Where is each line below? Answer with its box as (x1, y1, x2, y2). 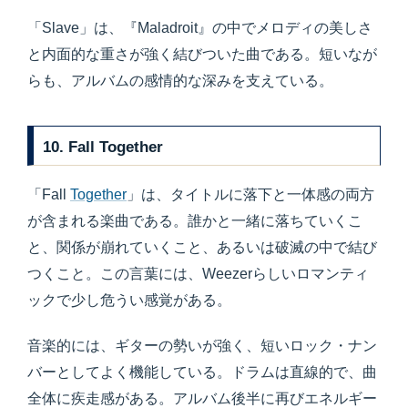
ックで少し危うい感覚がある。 (27, 291, 231, 308)
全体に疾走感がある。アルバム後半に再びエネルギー (27, 390, 377, 406)
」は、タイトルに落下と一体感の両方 (127, 186, 374, 202)
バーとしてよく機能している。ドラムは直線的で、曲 (27, 363, 377, 380)
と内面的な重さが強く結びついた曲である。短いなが (27, 46, 377, 63)
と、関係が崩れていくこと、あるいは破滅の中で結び (27, 239, 377, 255)
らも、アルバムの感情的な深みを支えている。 (27, 73, 333, 89)
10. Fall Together (43, 137, 164, 156)
